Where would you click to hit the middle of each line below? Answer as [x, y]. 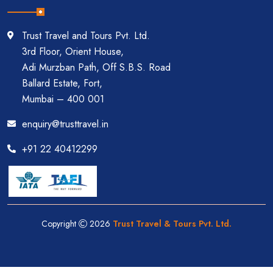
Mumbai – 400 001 [63, 99]
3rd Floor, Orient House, [73, 51]
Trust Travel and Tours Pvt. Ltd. [86, 35]
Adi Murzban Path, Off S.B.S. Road [96, 67]
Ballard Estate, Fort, [62, 83]
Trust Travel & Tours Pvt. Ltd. [172, 223]
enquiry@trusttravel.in [65, 124]
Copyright [60, 223]
